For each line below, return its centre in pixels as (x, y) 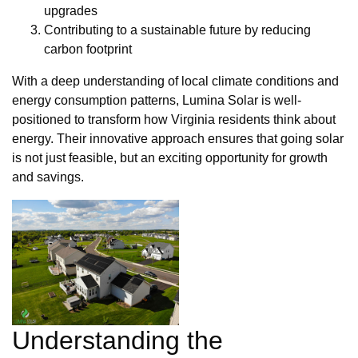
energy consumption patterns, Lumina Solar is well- (157, 101)
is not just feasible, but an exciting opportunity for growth (170, 158)
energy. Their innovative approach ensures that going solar (178, 139)
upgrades (71, 11)
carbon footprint (88, 50)
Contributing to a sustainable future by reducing (177, 30)
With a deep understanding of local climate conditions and (175, 82)
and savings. (48, 177)
